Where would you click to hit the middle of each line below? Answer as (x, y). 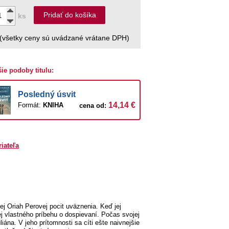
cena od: (94, 105)
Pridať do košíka (70, 15)
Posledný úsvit (47, 94)
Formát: (30, 105)
